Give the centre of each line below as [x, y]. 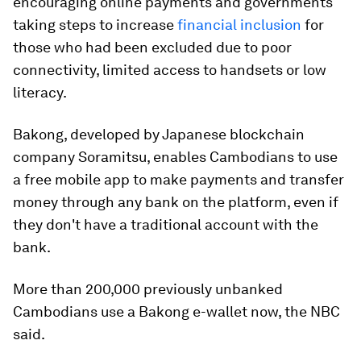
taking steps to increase [95, 25]
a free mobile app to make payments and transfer [178, 179]
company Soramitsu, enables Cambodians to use [175, 157]
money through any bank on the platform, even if [176, 202]
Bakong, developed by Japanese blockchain [159, 134]
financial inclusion [239, 25]
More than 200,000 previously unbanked [148, 289]
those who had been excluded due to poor [152, 47]
